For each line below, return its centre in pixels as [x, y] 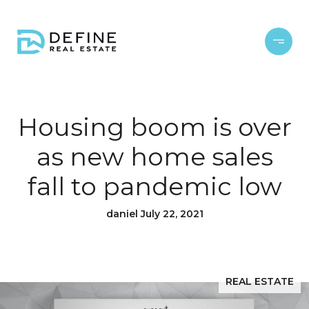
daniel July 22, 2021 [154, 214]
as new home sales [154, 157]
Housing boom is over [154, 127]
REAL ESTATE [260, 281]
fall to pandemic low [154, 186]
